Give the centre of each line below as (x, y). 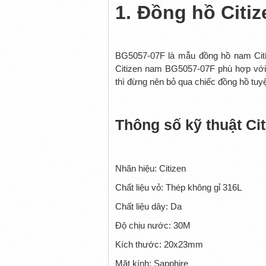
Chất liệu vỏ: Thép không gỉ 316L (178, 187)
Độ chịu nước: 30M (153, 225)
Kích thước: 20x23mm (159, 244)
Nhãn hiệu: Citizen (150, 168)
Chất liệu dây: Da (148, 206)
